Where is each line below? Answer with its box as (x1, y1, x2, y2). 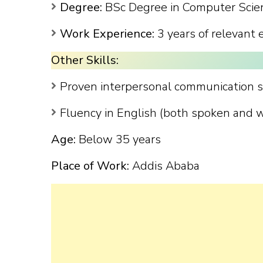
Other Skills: (51, 52, 119, 68)
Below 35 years (76, 131, 161, 147)
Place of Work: (51, 158, 129, 174)
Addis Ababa (129, 158, 200, 174)
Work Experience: (60, 26, 154, 42)
